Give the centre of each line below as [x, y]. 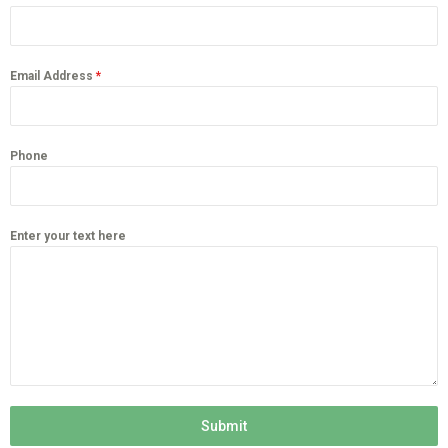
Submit [224, 426]
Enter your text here [68, 236]
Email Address [53, 76]
